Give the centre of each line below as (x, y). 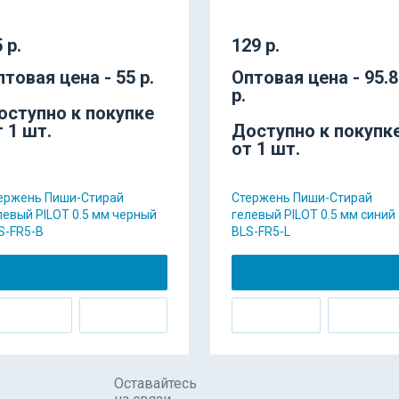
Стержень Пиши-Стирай (302, 198)
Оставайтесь (155, 383)
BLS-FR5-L (261, 232)
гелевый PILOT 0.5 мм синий (313, 215)
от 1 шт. (266, 149)
